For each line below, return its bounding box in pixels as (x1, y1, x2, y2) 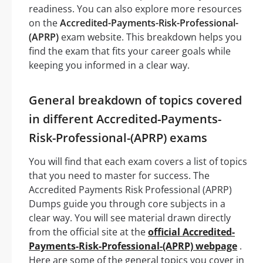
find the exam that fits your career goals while (29, 44, 231, 58)
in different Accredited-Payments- (29, 110, 221, 127)
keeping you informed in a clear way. (29, 58, 190, 72)
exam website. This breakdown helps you (59, 30, 242, 43)
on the (29, 16, 60, 29)
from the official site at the (29, 225, 148, 238)
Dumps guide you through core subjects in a (29, 197, 225, 210)
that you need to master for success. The (29, 168, 210, 182)
